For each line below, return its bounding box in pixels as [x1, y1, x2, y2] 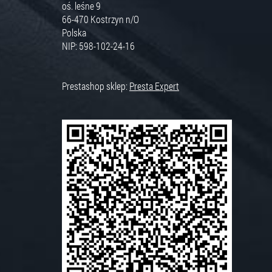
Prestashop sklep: [62, 79, 129, 92]
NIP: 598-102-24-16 [62, 39, 135, 52]
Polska [62, 25, 86, 39]
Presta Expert [129, 79, 179, 92]
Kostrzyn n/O [90, 12, 139, 25]
